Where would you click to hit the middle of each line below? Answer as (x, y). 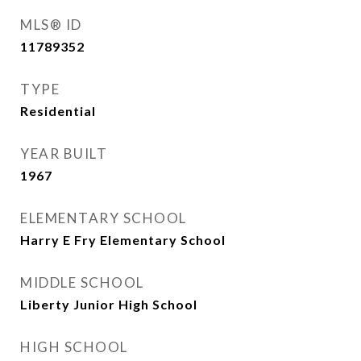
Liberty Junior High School (109, 304)
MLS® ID (51, 25)
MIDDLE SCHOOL (82, 282)
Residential (58, 111)
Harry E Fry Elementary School (123, 240)
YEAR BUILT (64, 154)
